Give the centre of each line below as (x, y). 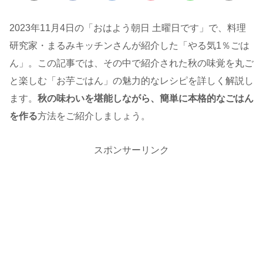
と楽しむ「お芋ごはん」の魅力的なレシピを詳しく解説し (131, 81)
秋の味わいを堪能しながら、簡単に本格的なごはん (146, 99)
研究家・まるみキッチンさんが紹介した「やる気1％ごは (129, 46)
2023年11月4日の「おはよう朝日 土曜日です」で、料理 (128, 28)
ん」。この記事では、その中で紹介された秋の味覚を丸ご (131, 63)
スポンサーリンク (131, 150)
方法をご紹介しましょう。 (94, 116)
